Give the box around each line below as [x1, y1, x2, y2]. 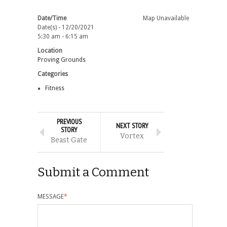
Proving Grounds [37, 56, 86, 63]
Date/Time [37, 14, 66, 22]
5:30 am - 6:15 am [37, 32, 88, 40]
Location [37, 47, 62, 54]
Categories [37, 70, 68, 78]
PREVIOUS [56, 117, 82, 126]
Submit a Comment [37, 165, 149, 179]
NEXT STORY [116, 121, 148, 130]
